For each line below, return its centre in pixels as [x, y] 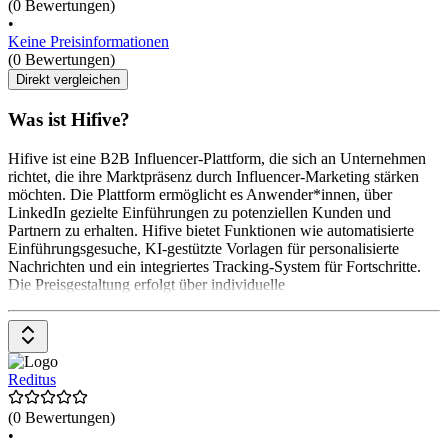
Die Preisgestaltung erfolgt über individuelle [146, 284]
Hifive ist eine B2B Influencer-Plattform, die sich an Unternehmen [217, 158]
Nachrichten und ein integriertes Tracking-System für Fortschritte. [214, 266]
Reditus [32, 379]
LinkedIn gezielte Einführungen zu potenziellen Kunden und [199, 212]
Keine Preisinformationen [88, 42]
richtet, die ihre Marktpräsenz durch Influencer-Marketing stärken [213, 176]
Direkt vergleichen [68, 80]
